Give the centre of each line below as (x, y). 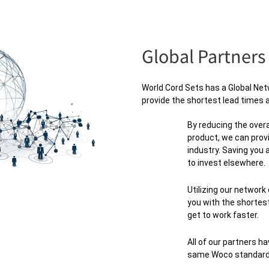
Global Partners (204, 56)
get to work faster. (223, 215)
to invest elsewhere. (226, 163)
